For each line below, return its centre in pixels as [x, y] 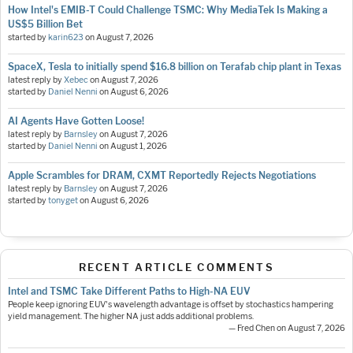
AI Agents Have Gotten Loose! [76, 121]
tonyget [63, 201]
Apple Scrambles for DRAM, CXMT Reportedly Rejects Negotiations [162, 176]
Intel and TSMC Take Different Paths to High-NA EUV [129, 292]
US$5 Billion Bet [45, 24]
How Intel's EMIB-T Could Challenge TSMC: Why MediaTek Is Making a [168, 10]
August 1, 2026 [139, 147]
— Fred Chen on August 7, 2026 [287, 329]
